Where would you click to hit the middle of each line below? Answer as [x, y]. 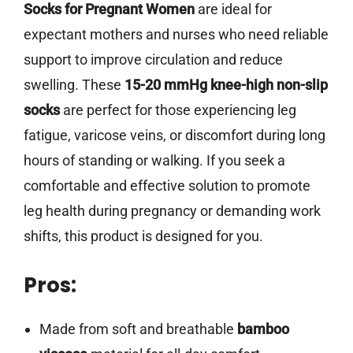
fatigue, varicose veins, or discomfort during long [175, 136]
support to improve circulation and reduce [153, 60]
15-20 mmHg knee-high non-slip [226, 85]
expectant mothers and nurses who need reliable [176, 35]
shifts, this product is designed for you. [143, 236]
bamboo [263, 329]
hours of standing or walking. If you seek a [154, 161]
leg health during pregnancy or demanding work [172, 211]
